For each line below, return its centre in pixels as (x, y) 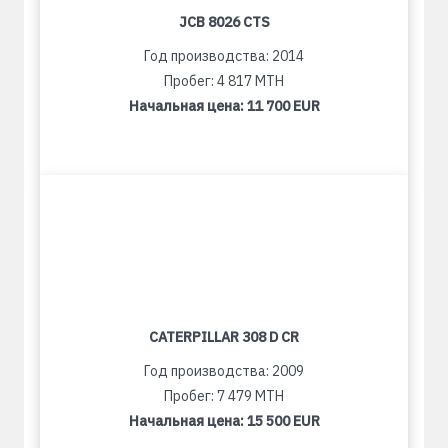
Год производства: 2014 (224, 56)
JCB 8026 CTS (224, 22)
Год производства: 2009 (224, 371)
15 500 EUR (283, 421)
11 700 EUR (283, 106)
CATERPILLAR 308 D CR (224, 337)
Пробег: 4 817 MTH (224, 81)
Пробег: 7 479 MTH (224, 396)
